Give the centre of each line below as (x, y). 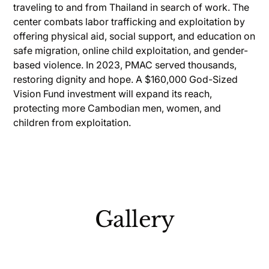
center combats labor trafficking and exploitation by (129, 22)
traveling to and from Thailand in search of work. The (131, 7)
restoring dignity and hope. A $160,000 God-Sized (126, 79)
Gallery (134, 219)
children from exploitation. (72, 122)
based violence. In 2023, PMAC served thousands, (125, 65)
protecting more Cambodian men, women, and (117, 108)
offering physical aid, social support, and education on (134, 36)
